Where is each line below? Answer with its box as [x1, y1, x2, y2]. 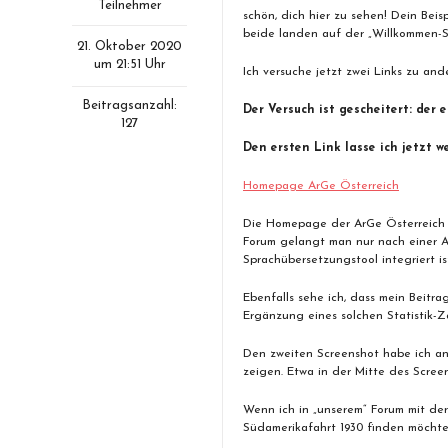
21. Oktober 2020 [77, 40, 182, 53]
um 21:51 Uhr [93, 58, 166, 71]
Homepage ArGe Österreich [243, 180, 399, 192]
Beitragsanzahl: [82, 99, 177, 112]
